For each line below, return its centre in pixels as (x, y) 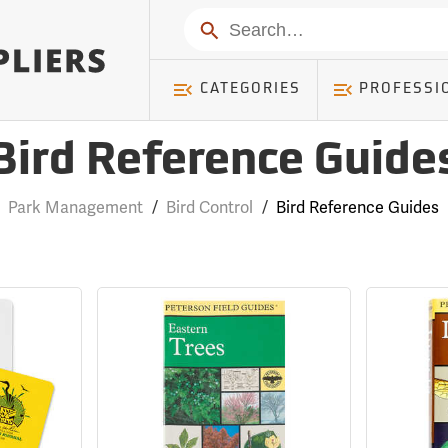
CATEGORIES (250, 89)
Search (221, 28)
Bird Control (210, 208)
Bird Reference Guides (358, 208)
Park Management (76, 208)
